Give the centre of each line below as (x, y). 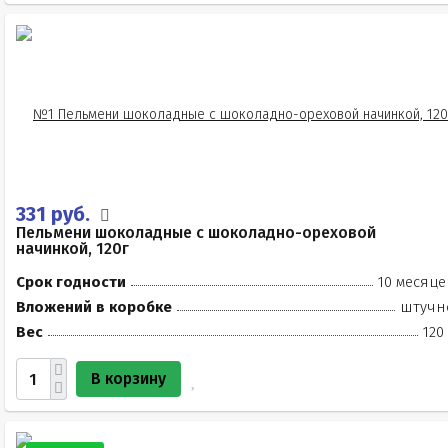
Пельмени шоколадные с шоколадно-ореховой (196, 232)
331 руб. (55, 214)
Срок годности (71, 282)
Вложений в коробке (94, 307)
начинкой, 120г (72, 248)
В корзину (128, 378)
